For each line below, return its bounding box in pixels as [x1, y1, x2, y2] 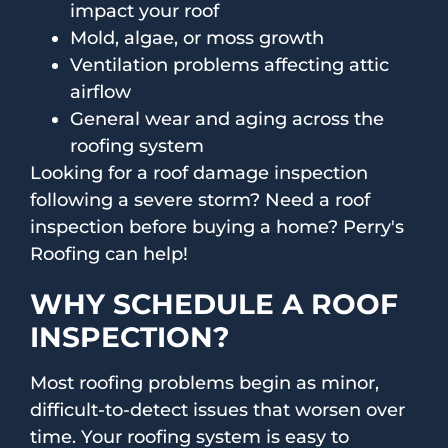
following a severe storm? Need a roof [30, 189, 370, 212]
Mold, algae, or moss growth [70, 27, 324, 50]
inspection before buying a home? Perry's [30, 216, 404, 239]
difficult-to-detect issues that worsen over [30, 399, 405, 422]
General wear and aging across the [70, 108, 384, 131]
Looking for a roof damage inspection [30, 162, 368, 185]
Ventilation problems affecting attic [70, 54, 389, 77]
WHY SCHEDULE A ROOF [30, 287, 398, 322]
